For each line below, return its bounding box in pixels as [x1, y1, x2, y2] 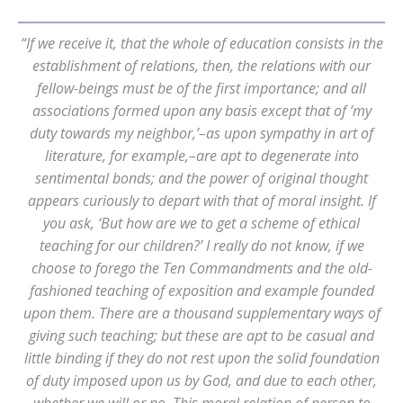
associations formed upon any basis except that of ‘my [31, 101, 372, 121]
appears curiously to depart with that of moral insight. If [27, 191, 376, 210]
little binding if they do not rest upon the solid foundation [23, 348, 380, 368]
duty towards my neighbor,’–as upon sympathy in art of [30, 123, 373, 143]
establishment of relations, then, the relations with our [32, 56, 371, 76]
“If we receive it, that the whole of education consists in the [20, 33, 383, 53]
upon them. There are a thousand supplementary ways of [22, 303, 381, 323]
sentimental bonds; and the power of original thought [35, 168, 368, 188]
